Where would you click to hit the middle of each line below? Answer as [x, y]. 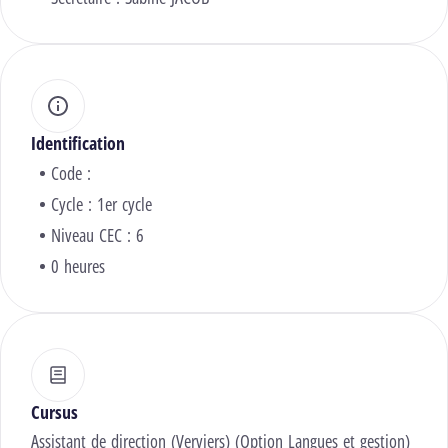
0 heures [78, 266]
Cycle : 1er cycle [101, 204]
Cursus [54, 412]
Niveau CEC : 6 [97, 235]
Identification [78, 143]
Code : [71, 173]
